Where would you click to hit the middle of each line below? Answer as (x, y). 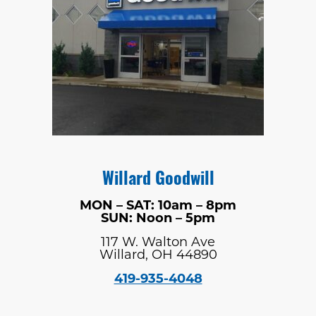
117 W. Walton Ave (158, 243)
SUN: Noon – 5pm (158, 219)
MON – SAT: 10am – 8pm (158, 206)
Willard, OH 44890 (158, 255)
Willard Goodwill (158, 180)
